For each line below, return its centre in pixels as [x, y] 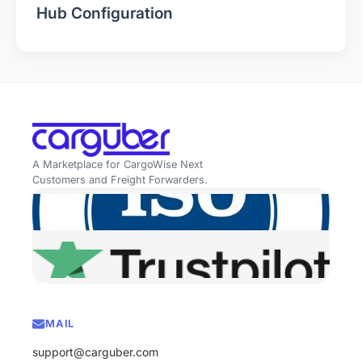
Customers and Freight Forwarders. [120, 180]
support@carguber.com [95, 351]
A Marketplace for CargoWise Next [118, 165]
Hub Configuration [105, 13]
